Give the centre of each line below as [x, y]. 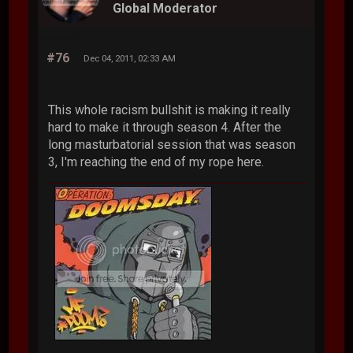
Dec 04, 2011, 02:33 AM [130, 58]
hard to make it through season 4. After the [165, 127]
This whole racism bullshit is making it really [170, 110]
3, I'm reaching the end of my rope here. [156, 162]
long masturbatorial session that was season [172, 144]
